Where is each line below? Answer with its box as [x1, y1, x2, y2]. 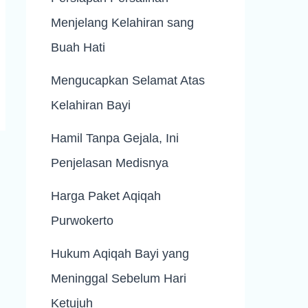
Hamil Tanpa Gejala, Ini [51, 131, 179, 146]
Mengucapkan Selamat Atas [51, 74, 205, 88]
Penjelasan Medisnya [51, 156, 168, 170]
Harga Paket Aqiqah [51, 189, 161, 203]
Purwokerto [51, 214, 113, 228]
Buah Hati [51, 41, 105, 55]
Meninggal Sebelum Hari [51, 272, 186, 286]
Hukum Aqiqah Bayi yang [51, 247, 189, 261]
